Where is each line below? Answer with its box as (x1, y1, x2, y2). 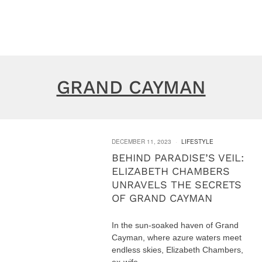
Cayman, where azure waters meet (112, 233, 242, 243)
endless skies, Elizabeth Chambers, (112, 245, 244, 255)
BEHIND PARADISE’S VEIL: (112, 151, 244, 164)
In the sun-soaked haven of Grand (112, 220, 239, 230)
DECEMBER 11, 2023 (112, 137, 172, 146)
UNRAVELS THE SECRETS (112, 178, 242, 191)
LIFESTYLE (181, 137, 214, 146)
